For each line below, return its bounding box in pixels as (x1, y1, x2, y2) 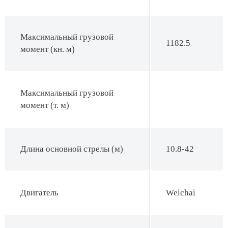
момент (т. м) (20, 100, 69, 110)
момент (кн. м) (20, 44, 75, 54)
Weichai (166, 188, 195, 197)
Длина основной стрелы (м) (20, 144, 123, 154)
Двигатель (20, 188, 59, 197)
